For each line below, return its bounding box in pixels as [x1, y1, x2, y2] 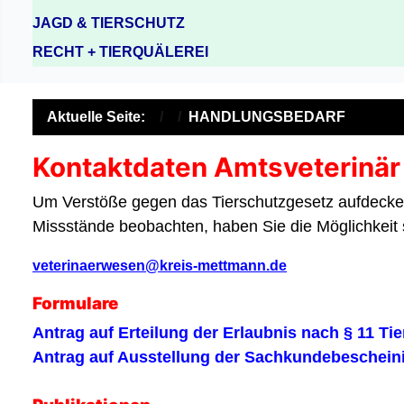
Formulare [32, 292, 118, 314]
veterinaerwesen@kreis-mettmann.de [32, 257, 287, 273]
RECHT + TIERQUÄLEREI [32, 43, 208, 60]
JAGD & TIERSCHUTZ [32, 14, 185, 31]
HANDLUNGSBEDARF [188, 108, 345, 124]
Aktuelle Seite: [47, 108, 152, 124]
